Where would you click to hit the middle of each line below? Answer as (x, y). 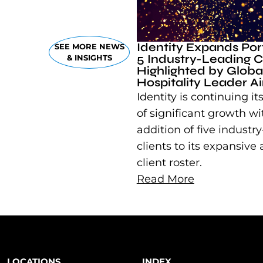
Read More (165, 179)
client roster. (171, 163)
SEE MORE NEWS (89, 46)
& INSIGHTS (89, 57)
